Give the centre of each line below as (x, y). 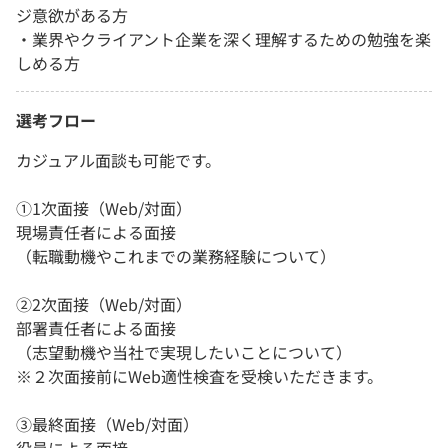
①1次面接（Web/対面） (104, 207)
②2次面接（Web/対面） (104, 303)
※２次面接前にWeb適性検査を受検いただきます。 (199, 375)
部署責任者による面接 (96, 327)
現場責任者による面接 (96, 231)
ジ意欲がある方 (72, 14)
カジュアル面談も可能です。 (118, 159)
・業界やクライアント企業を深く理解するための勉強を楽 (223, 38)
